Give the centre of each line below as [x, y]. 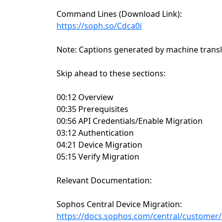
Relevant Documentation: [104, 181]
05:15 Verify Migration [98, 157]
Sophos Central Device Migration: [119, 204]
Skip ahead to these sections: [111, 74]
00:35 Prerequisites [92, 109]
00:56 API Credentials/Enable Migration [130, 121]
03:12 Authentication [95, 133]
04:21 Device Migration [99, 145]
